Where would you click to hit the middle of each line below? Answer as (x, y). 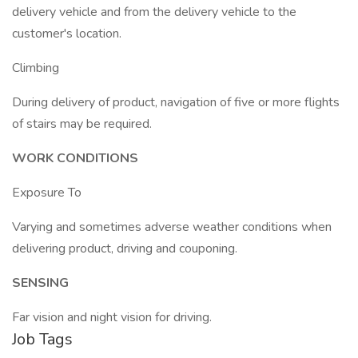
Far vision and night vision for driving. (112, 317)
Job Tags (42, 339)
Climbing (36, 68)
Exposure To (47, 193)
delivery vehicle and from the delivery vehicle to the (154, 12)
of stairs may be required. (82, 124)
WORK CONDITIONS (75, 158)
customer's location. (67, 34)
